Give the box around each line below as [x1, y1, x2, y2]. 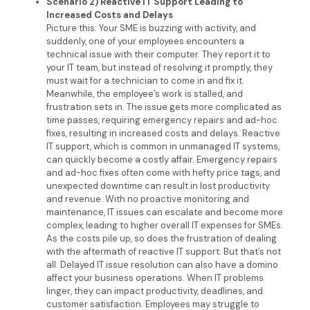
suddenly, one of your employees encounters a [46, 35, 244, 47]
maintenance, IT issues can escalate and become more [46, 206, 283, 218]
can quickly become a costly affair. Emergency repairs [46, 154, 277, 165]
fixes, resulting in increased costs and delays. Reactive [46, 127, 280, 139]
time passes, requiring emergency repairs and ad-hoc [46, 114, 277, 126]
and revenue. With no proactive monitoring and [46, 193, 249, 205]
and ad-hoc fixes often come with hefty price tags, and [46, 167, 280, 179]
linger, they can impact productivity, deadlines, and [46, 285, 263, 297]
